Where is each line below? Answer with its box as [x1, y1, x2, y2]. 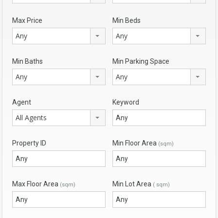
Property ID [12, 139, 46, 147]
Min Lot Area [112, 180, 153, 188]
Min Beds [112, 17, 141, 25]
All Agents [16, 113, 47, 123]
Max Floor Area [12, 180, 60, 188]
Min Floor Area [112, 139, 158, 147]
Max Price [12, 17, 42, 25]
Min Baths [12, 57, 43, 66]
